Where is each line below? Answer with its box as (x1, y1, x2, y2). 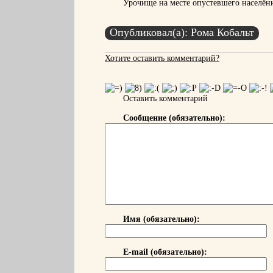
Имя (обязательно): (123, 214, 200, 224)
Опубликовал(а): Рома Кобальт (110, 26, 254, 38)
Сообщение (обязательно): (123, 113, 225, 122)
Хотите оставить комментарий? (105, 54, 219, 63)
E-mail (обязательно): (123, 247, 207, 257)
